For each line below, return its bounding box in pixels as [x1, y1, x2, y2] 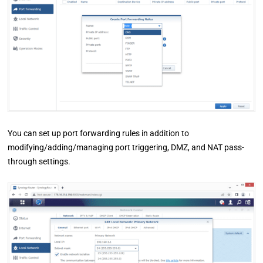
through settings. [8, 157, 71, 167]
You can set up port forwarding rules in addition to [8, 129, 190, 139]
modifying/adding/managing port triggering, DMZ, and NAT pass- [8, 143, 245, 153]
